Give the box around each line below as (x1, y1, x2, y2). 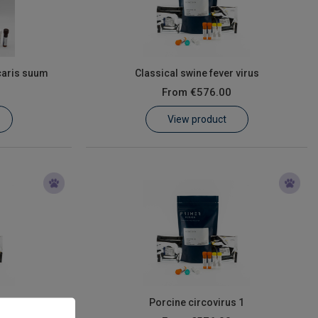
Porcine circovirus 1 (149, 297, 245, 308)
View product (167, 114, 226, 125)
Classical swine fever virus (134, 67, 259, 79)
